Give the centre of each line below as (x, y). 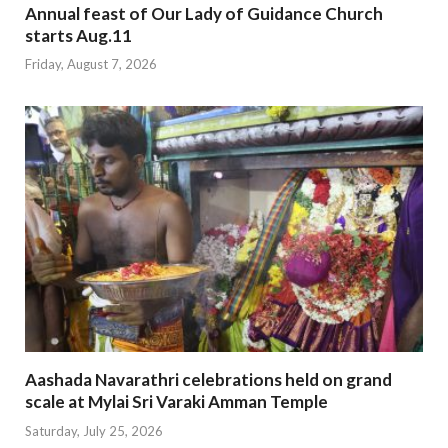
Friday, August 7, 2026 (91, 64)
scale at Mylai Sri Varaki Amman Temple (176, 402)
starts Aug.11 (78, 35)
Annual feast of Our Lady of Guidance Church (204, 13)
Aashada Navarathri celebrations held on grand (208, 380)
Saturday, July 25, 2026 (94, 430)
